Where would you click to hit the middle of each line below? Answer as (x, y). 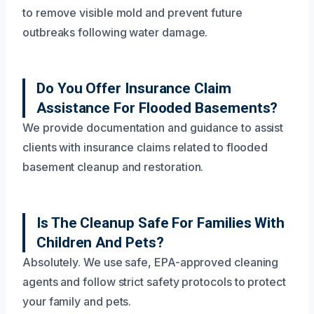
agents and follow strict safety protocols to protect (154, 281)
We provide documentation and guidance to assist (153, 127)
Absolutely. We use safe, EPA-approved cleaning (151, 262)
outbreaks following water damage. (115, 32)
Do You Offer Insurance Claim (134, 88)
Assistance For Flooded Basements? (157, 108)
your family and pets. (77, 301)
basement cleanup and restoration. (113, 166)
